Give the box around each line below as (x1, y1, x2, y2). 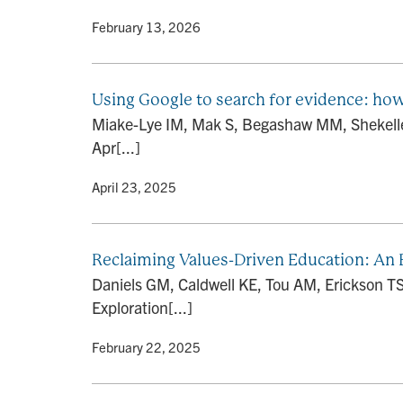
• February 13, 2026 (82, 18, 201, 35)
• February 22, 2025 (82, 338, 201, 355)
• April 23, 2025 (82, 178, 176, 195)
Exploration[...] (92, 297, 193, 318)
